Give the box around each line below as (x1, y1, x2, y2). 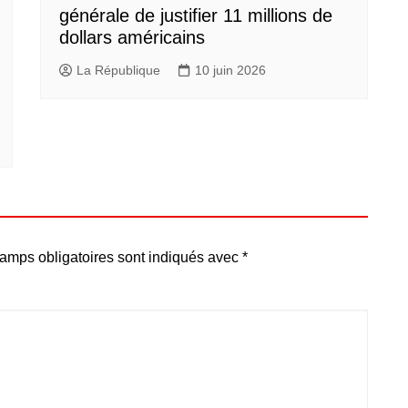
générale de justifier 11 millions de (59, 5, 332, 25)
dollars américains (59, 27, 205, 47)
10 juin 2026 (195, 62, 266, 77)
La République (76, 62, 160, 77)
